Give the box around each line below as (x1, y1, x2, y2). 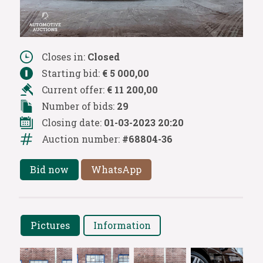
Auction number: (41, 132, 122, 145)
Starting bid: (41, 66, 102, 79)
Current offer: (41, 83, 107, 96)
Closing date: (41, 116, 104, 129)
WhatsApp (90, 163, 141, 176)
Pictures (30, 218, 70, 231)
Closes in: (41, 50, 87, 63)
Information (93, 218, 151, 231)
